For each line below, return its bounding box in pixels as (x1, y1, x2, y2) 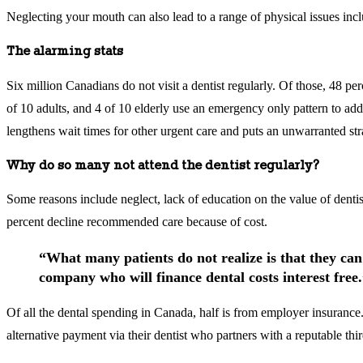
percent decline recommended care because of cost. (6, 215, 267, 229)
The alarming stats (6, 44, 123, 60)
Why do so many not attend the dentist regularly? (6, 157, 319, 173)
